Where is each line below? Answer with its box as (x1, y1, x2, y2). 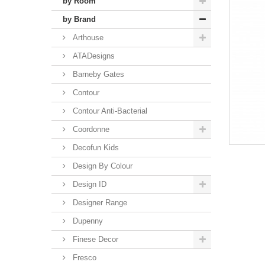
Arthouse (70, 33, 104, 42)
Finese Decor (70, 235, 118, 244)
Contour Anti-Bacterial (70, 106, 147, 115)
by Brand (63, 15, 96, 24)
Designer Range (70, 198, 127, 207)
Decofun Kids (70, 143, 119, 152)
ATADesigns (70, 51, 115, 60)
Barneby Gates (70, 70, 124, 79)
